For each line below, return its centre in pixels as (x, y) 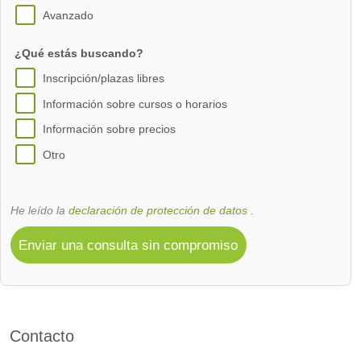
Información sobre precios (109, 129)
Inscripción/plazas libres (103, 78)
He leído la (39, 210)
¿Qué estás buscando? (79, 53)
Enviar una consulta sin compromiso (129, 245)
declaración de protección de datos (158, 210)
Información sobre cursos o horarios (135, 104)
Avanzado (68, 16)
